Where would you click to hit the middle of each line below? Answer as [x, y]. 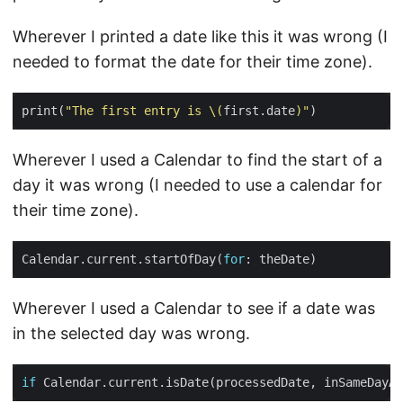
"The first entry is [137, 111]
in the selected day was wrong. [131, 334]
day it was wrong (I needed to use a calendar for [197, 185]
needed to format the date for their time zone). [193, 62]
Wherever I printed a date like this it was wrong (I [200, 37]
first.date [259, 111]
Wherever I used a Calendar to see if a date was [194, 309]
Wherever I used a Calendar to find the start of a [197, 160]
